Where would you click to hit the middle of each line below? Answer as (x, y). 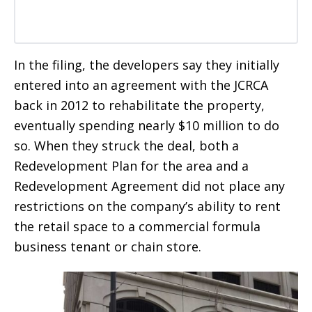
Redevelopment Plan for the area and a (131, 166)
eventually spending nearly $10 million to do (147, 126)
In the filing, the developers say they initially (147, 65)
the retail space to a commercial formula (137, 227)
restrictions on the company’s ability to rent (147, 206)
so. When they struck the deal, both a (126, 146)
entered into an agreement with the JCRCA (141, 85)
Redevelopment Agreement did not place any (149, 186)
